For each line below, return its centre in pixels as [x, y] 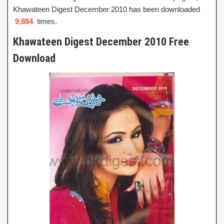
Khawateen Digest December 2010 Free [101, 42]
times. [47, 21]
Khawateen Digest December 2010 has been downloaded [106, 9]
